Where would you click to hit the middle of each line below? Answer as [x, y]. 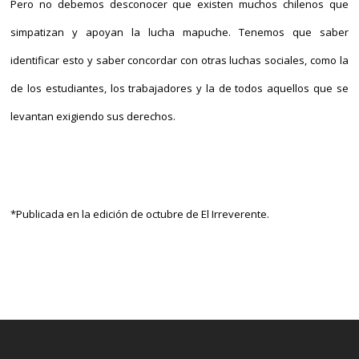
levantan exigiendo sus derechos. [93, 116]
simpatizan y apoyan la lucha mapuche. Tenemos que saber [179, 32]
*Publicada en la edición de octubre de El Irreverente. [140, 214]
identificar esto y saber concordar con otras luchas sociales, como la [179, 60]
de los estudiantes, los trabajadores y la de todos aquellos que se [179, 88]
